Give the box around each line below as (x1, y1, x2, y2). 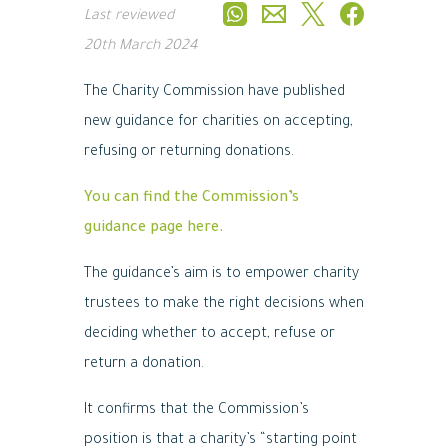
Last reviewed (84, 9, 174, 25)
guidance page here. (84, 221, 224, 237)
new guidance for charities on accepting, (84, 115, 353, 131)
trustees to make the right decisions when (84, 297, 364, 313)
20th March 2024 (84, 39, 198, 55)
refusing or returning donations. (84, 145, 294, 161)
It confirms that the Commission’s (84, 403, 309, 419)
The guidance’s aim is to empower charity (84, 267, 359, 283)
